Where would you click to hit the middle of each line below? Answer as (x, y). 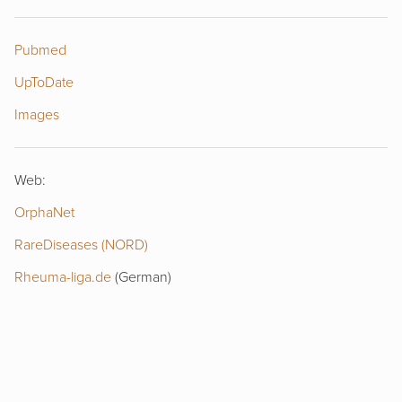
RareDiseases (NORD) (81, 245)
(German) (141, 277)
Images (37, 114)
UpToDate (44, 82)
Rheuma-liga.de (63, 277)
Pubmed (40, 50)
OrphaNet (44, 212)
